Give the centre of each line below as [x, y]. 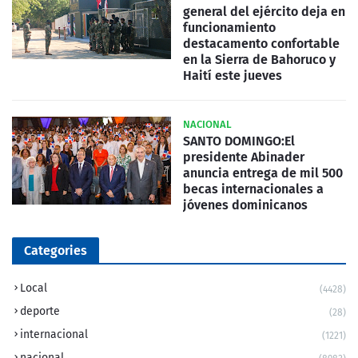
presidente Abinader [244, 157]
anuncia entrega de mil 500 [263, 173]
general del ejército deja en [264, 11]
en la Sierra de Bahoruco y [259, 59]
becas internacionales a [253, 189]
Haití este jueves [233, 75]
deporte [40, 311]
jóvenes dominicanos [245, 205]
